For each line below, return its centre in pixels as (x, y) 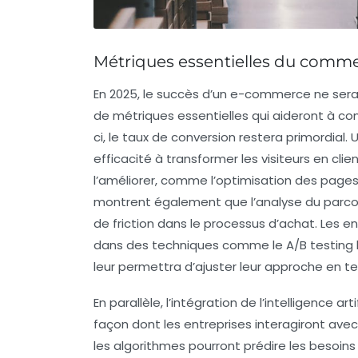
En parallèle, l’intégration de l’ (179, 303)
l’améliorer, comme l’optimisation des (207, 181)
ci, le (108, 137)
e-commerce (270, 94)
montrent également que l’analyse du (209, 202)
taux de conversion (179, 137)
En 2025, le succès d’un (162, 94)
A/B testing (320, 245)
